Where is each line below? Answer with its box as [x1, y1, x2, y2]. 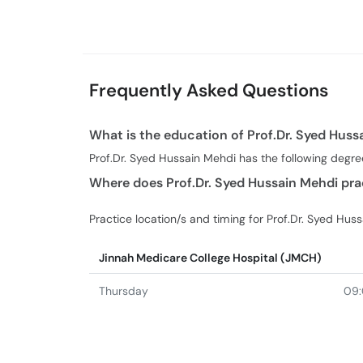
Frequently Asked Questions [89, 78, 328, 102]
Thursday [99, 284, 148, 298]
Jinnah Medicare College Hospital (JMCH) [99, 250, 322, 265]
